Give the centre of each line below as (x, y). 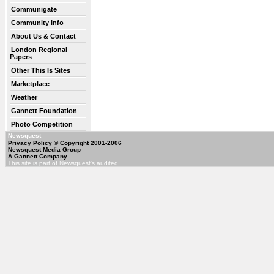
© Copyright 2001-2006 (88, 143)
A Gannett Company (38, 156)
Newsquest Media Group (44, 150)
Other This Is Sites (41, 70)
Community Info (37, 23)
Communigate (34, 9)
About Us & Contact (43, 36)
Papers (21, 57)
